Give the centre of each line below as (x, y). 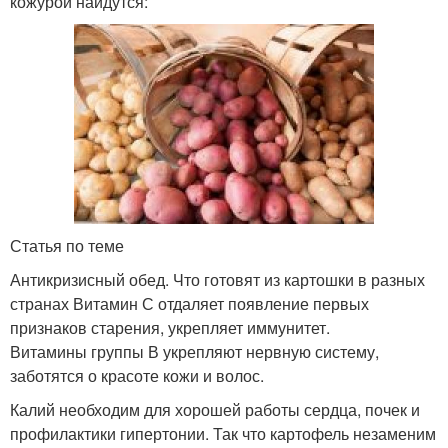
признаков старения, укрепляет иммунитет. (170, 327)
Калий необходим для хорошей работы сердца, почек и (215, 409)
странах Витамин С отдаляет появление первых (189, 303)
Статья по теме (67, 245)
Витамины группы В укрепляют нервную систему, (194, 351)
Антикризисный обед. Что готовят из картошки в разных (217, 279)
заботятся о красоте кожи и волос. (137, 375)
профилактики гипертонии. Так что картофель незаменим (223, 433)
